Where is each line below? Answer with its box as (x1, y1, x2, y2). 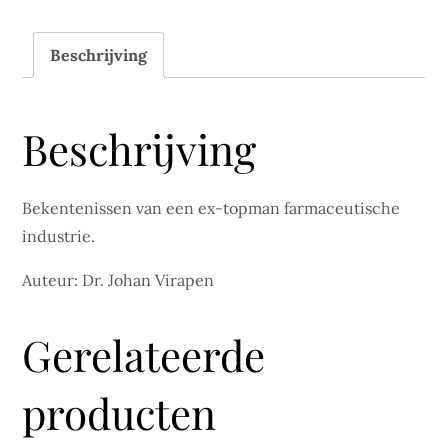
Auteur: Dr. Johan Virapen (22, 270, 215, 291)
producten (22, 385, 217, 442)
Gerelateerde (22, 327, 266, 384)
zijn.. (21, 47, 57, 68)
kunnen (21, 19, 80, 40)
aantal (21, 75, 66, 96)
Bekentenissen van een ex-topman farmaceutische (22, 198, 401, 219)
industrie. (22, 226, 96, 247)
